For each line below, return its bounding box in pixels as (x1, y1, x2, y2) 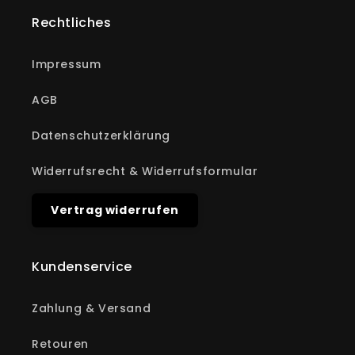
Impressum (32, 56, 101, 72)
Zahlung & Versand (32, 300, 151, 316)
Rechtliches (32, 13, 112, 32)
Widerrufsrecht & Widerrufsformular (32, 163, 258, 179)
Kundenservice (32, 258, 132, 276)
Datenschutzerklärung (32, 128, 170, 143)
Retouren (32, 336, 89, 352)
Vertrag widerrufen (51, 202, 179, 218)
